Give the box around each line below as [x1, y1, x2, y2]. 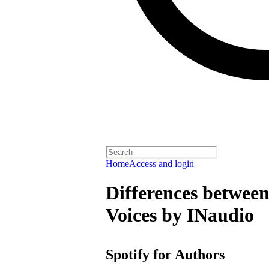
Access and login [129, 159, 194, 169]
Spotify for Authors [106, 246, 225, 262]
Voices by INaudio [106, 204, 254, 226]
